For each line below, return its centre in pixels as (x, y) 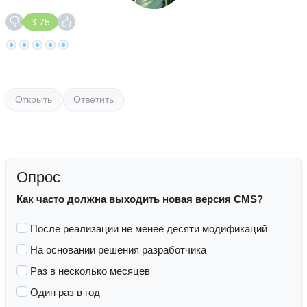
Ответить (94, 99)
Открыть (34, 99)
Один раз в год (65, 292)
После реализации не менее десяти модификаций (149, 229)
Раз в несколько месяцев (90, 271)
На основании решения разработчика (118, 250)
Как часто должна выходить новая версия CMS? (140, 199)
